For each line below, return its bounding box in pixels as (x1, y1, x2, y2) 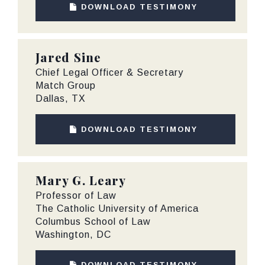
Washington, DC (35, 229, 111, 240)
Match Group (35, 80, 96, 91)
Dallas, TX (35, 93, 86, 104)
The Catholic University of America (35, 203, 199, 214)
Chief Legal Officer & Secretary (35, 67, 183, 78)
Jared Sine (35, 49, 101, 66)
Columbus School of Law (35, 216, 151, 227)
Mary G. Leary (35, 172, 127, 188)
